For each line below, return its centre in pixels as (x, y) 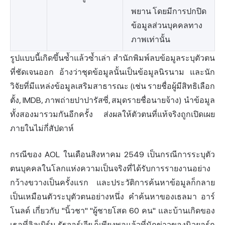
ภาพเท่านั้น (151, 40)
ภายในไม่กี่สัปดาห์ (42, 129)
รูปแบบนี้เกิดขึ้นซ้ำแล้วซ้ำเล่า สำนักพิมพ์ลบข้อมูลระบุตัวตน (113, 58)
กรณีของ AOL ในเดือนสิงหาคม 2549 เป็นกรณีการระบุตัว (113, 155)
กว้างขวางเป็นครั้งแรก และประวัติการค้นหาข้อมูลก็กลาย (113, 183)
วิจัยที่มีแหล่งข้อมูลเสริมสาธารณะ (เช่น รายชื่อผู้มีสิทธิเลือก (113, 86)
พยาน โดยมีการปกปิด (169, 12)
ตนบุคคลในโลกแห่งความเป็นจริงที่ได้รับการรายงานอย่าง (110, 169)
